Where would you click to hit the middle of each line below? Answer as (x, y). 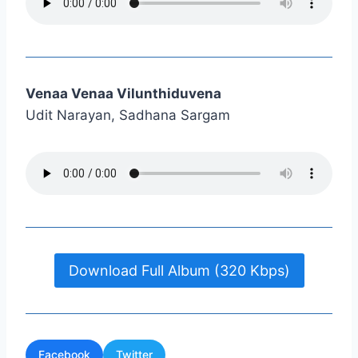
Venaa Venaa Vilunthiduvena (123, 94)
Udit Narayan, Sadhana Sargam (128, 115)
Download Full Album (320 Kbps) (179, 270)
